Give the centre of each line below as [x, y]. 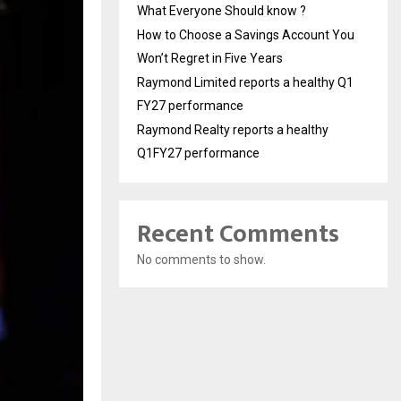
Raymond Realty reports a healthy [233, 129]
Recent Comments [238, 234]
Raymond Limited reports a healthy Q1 [245, 82]
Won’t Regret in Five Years [210, 58]
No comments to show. [201, 259]
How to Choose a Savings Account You [246, 34]
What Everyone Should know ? [222, 10]
